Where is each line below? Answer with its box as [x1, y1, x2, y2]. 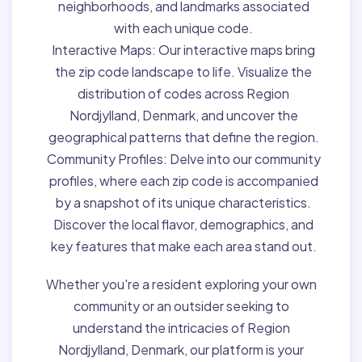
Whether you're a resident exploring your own [45, 275, 317, 293]
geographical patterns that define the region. [48, 128, 319, 145]
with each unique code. [114, 19, 253, 36]
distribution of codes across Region [78, 84, 289, 102]
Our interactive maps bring [156, 40, 315, 58]
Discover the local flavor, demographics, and [53, 215, 314, 233]
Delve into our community [166, 149, 321, 167]
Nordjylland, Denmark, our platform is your [58, 340, 304, 358]
